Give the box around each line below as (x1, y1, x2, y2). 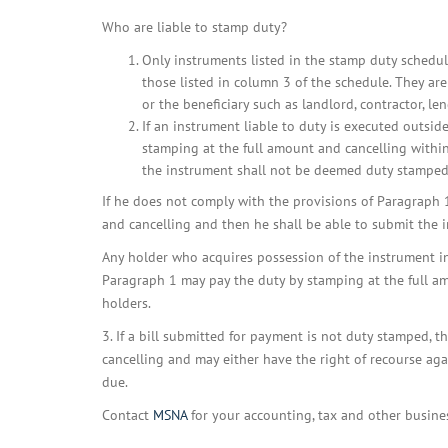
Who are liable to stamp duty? (102, 18, 287, 36)
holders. (102, 293, 151, 312)
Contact (102, 405, 153, 424)
